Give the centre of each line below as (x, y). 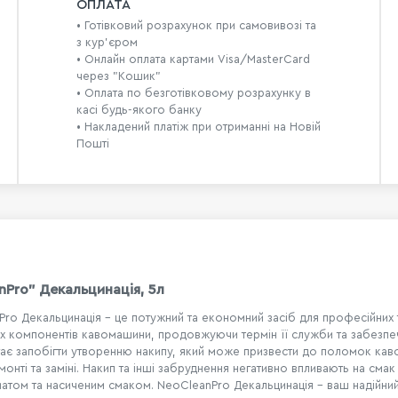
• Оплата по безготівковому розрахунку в (193, 93)
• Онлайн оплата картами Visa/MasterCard (193, 60)
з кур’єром (107, 43)
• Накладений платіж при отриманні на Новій (198, 127)
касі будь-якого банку (139, 110)
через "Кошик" (118, 76)
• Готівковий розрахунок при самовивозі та (196, 26)
